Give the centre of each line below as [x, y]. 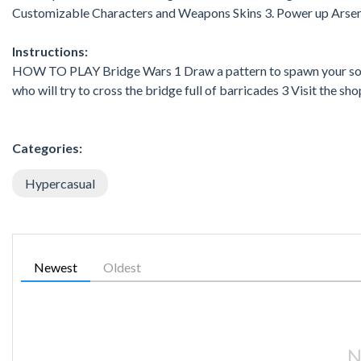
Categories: [47, 147]
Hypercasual [60, 183]
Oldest [122, 267]
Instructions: [50, 51]
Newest [56, 267]
